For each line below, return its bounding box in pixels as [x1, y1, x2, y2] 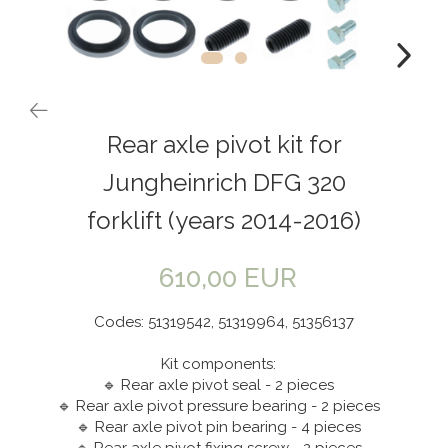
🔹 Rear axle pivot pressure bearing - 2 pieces [56, 397, 392, 416]
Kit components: [160, 355, 288, 374]
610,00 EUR [158, 263, 297, 294]
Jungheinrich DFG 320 [102, 168, 346, 198]
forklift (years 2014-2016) [87, 206, 361, 236]
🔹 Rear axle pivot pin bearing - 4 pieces [75, 418, 373, 437]
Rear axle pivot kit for [106, 130, 342, 160]
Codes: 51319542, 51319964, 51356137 [94, 313, 354, 332]
